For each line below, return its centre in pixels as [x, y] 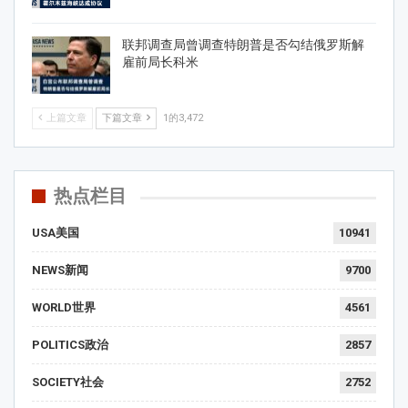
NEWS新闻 [60, 270]
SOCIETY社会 [68, 382]
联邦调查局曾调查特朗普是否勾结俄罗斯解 [243, 44]
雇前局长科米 [160, 61]
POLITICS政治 [70, 344]
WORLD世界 [64, 307]
